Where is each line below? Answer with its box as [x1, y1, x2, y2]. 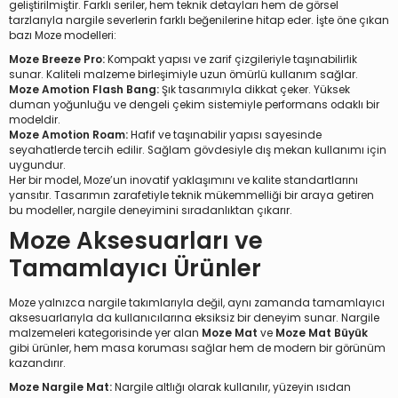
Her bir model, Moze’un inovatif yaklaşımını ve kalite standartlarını [9, 173, 358, 188]
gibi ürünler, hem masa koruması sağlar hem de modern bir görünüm [9, 341, 386, 356]
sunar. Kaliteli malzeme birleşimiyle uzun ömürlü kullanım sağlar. [9, 68, 358, 83]
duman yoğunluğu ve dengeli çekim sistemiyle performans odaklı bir [9, 98, 379, 113]
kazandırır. [9, 356, 66, 371]
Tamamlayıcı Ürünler [9, 252, 261, 285]
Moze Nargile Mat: [9, 380, 112, 395]
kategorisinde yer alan [76, 326, 202, 341]
